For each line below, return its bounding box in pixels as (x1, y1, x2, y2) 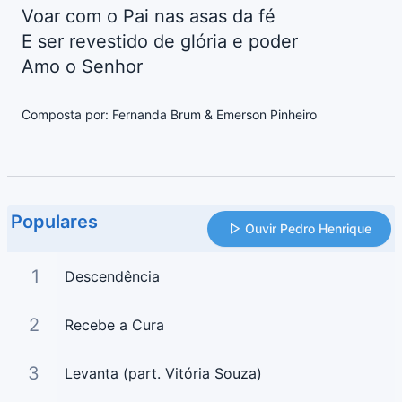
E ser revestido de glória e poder (22, 31, 298, 53)
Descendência (64, 267, 160, 286)
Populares (11, 211, 98, 233)
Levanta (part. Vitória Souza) (64, 364, 262, 383)
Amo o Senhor (22, 56, 143, 78)
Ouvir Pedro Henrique (245, 221, 371, 237)
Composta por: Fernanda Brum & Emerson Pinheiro (22, 107, 317, 123)
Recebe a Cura (64, 316, 164, 335)
